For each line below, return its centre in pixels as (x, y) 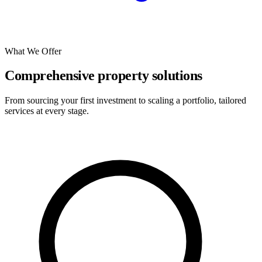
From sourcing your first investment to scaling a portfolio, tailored (125, 101)
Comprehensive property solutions (104, 76)
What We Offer (33, 51)
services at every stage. (47, 111)
